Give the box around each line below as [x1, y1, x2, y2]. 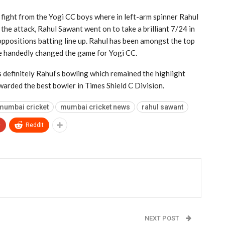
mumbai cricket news [60, 102, 130, 111]
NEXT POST [144, 214, 181, 222]
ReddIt [26, 121, 44, 129]
